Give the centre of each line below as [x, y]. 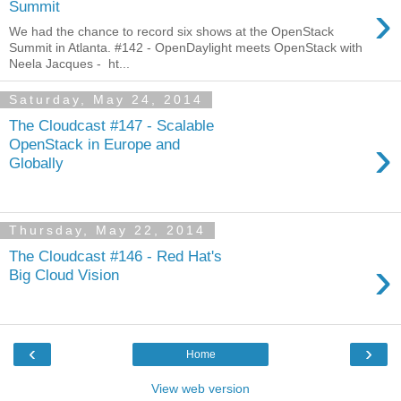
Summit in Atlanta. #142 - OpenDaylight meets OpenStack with [186, 48]
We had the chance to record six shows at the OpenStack [171, 32]
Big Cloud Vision [64, 275]
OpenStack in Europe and [94, 144]
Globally [36, 162]
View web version [200, 388]
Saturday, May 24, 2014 [106, 100]
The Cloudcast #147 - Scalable [111, 125]
